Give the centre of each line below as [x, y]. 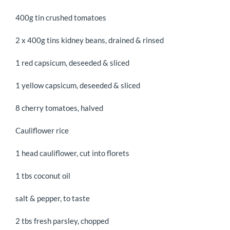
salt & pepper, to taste [53, 198]
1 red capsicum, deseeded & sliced [72, 63]
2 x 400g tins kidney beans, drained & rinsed [90, 40]
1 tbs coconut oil [43, 176]
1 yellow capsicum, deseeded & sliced [78, 85]
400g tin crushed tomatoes [61, 17]
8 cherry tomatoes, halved [59, 108]
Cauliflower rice [42, 130]
